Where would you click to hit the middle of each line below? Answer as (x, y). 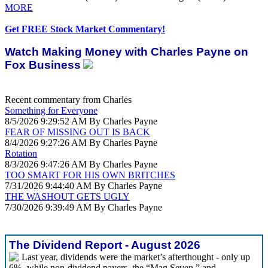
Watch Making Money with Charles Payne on (127, 52)
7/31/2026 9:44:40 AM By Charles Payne (83, 186)
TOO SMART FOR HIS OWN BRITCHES (90, 175)
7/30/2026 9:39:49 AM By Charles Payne (83, 207)
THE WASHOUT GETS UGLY (67, 197)
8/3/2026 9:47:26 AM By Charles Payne (81, 164)
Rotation (21, 153)
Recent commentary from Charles (68, 100)
